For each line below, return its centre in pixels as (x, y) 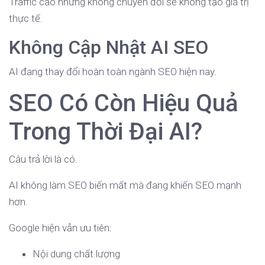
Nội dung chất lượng (76, 254)
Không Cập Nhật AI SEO (109, 48)
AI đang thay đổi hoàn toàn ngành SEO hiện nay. (113, 72)
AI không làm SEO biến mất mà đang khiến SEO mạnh (125, 185)
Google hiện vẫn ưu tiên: (60, 228)
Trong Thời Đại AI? (106, 132)
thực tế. (26, 19)
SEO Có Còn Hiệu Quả (124, 104)
